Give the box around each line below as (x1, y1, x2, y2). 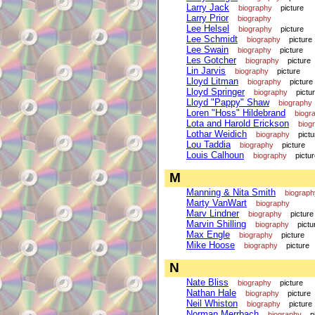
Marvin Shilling (186, 218, 246, 229)
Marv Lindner (186, 207, 239, 219)
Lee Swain (186, 44, 229, 55)
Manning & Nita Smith (186, 186, 276, 198)
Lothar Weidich (186, 128, 247, 139)
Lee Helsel (186, 22, 229, 34)
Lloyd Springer (186, 86, 245, 97)
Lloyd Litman (186, 75, 238, 86)
